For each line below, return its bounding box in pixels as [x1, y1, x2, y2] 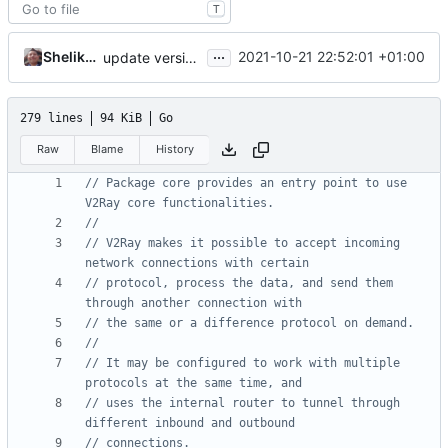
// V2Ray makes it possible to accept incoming [85, 236, 400, 251]
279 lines [20, 110, 83, 125]
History [155, 142, 194, 156]
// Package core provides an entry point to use [85, 176, 407, 191]
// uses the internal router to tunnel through [85, 396, 400, 411]
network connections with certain [85, 256, 309, 271]
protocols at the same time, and [85, 376, 302, 391]
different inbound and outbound [85, 416, 295, 431]
